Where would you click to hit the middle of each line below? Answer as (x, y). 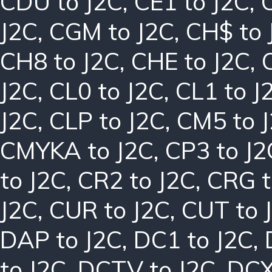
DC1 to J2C (193, 239)
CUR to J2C (110, 209)
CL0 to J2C (107, 90)
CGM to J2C (112, 31)
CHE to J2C (191, 61)
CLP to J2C (107, 120)
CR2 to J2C (137, 180)
